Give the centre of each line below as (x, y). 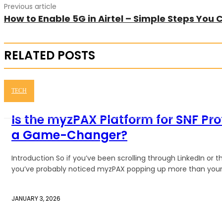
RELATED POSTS (50, 55)
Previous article (30, 7)
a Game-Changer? (69, 135)
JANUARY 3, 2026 (36, 199)
